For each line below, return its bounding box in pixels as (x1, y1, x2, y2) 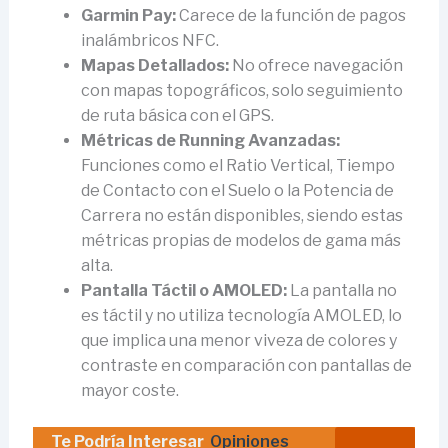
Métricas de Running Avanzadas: (80, 131, 340, 151)
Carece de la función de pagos (175, 6, 406, 26)
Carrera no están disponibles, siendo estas (80, 206, 403, 226)
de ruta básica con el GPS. (80, 106, 274, 126)
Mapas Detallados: (80, 56, 229, 76)
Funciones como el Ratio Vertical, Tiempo (80, 156, 395, 176)
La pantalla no (286, 281, 397, 301)
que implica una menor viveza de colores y (80, 331, 397, 351)
